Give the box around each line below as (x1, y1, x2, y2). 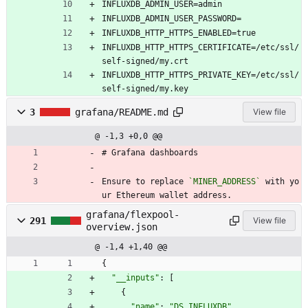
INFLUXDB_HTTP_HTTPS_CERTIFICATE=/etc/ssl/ (102, 42, 299, 52)
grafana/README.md (75, 106, 168, 118)
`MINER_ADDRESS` (188, 176, 261, 186)
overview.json (86, 221, 157, 232)
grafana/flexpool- (86, 208, 179, 220)
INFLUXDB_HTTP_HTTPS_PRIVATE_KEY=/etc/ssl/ (102, 69, 299, 80)
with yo (261, 176, 299, 186)
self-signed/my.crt (102, 56, 188, 66)
